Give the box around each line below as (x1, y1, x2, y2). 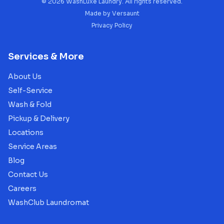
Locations (8, 128, 43, 137)
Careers (8, 184, 36, 193)
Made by (84, 9, 112, 17)
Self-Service (8, 86, 52, 95)
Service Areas (8, 142, 57, 151)
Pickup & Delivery (8, 114, 69, 123)
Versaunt (111, 9, 139, 17)
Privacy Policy (91, 21, 132, 29)
